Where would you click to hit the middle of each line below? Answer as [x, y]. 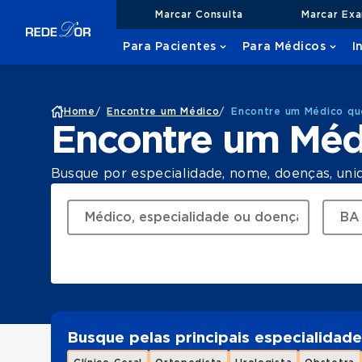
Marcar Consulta [199, 14]
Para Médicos [284, 47]
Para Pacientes [170, 47]
